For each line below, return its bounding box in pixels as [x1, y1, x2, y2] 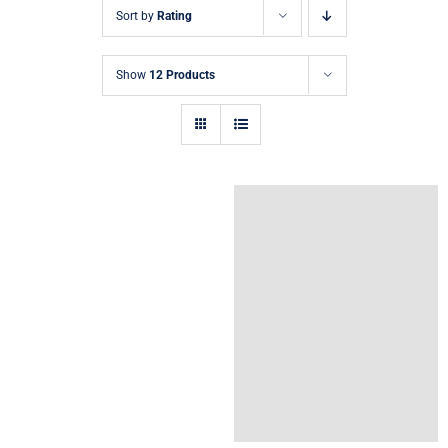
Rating [156, 8, 192, 23]
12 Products [148, 67, 215, 82]
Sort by [115, 8, 157, 23]
